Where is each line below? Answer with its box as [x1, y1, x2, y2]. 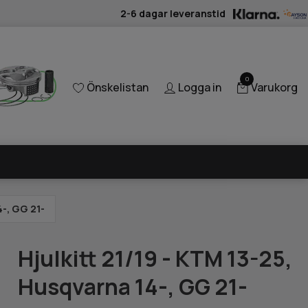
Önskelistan [87, 80, 148, 96]
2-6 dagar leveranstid [120, 6, 226, 20]
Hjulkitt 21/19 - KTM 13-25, [18, 243, 293, 274]
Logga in [178, 80, 221, 96]
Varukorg [251, 80, 298, 96]
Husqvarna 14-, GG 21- [18, 271, 248, 302]
